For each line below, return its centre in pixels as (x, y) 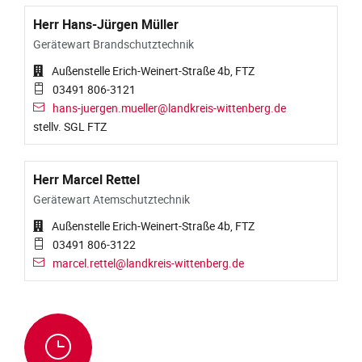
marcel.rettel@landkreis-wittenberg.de (148, 263)
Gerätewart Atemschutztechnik (112, 200)
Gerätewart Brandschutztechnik (114, 44)
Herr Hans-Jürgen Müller (106, 25)
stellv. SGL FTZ (70, 127)
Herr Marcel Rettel (86, 180)
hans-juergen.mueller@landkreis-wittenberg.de (169, 108)
